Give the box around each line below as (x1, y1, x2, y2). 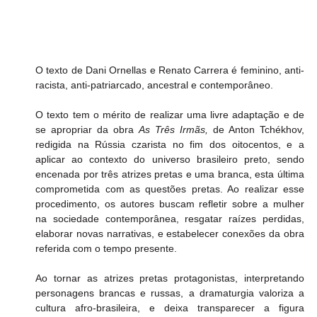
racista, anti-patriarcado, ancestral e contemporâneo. (35, 79, 274, 91)
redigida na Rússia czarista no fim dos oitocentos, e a (35, 138, 304, 150)
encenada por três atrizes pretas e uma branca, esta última (35, 168, 304, 180)
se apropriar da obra (35, 123, 139, 135)
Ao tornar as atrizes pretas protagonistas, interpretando (35, 272, 304, 284)
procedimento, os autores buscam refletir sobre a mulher (35, 197, 304, 209)
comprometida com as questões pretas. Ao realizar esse (35, 183, 304, 195)
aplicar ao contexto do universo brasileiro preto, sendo (35, 153, 304, 165)
